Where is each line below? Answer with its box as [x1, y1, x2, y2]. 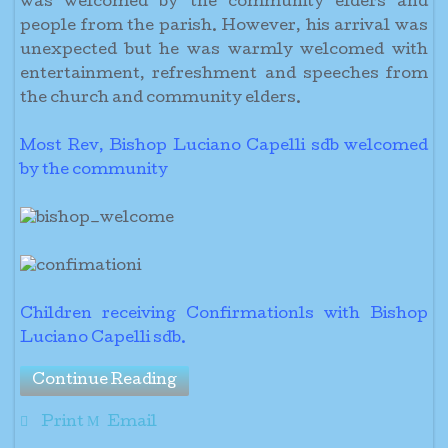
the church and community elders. [20, 91, 301, 107]
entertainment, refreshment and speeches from [20, 67, 428, 83]
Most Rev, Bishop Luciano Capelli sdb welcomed [20, 139, 428, 155]
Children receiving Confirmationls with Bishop [20, 307, 428, 323]
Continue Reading [32, 373, 177, 389]
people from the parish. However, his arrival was [20, 19, 428, 35]
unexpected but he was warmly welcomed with [20, 43, 428, 59]
